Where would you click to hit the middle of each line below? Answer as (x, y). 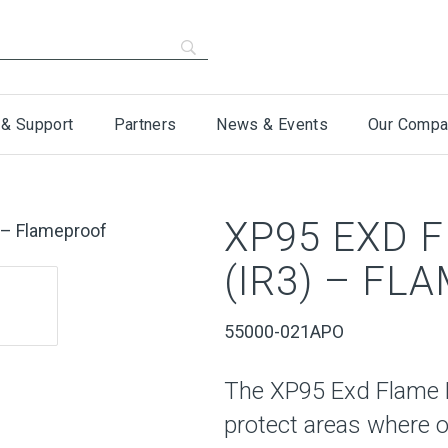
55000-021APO (284, 331)
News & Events (272, 124)
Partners (145, 124)
